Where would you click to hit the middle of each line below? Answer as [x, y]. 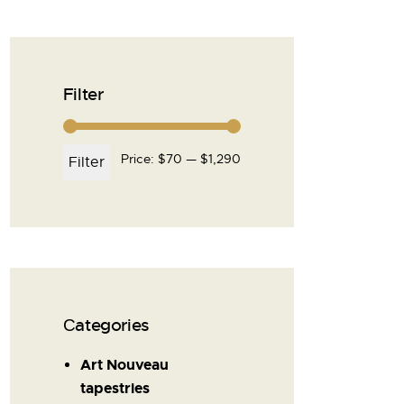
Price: [139, 159]
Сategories [106, 325]
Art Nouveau [124, 364]
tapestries [115, 388]
